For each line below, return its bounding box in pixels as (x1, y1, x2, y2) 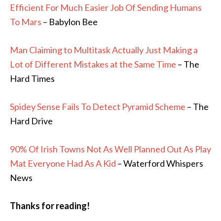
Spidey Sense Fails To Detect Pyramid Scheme (10, 101, 185, 112)
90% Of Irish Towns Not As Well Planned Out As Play (10, 144, 211, 154)
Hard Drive (10, 115, 53, 126)
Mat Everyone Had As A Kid (10, 158, 116, 169)
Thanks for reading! (10, 200, 90, 211)
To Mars (10, 16, 41, 27)
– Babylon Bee (41, 16, 98, 27)
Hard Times (10, 73, 55, 84)
